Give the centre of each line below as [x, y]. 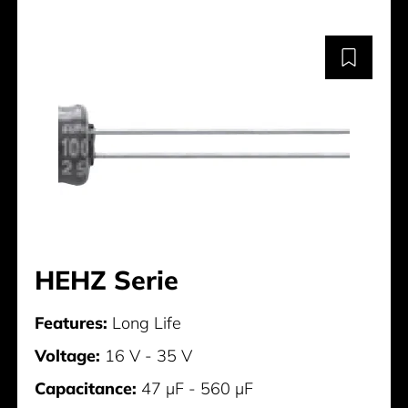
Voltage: [68, 356]
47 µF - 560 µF [195, 389]
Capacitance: [86, 389]
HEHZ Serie [107, 280]
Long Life [145, 323]
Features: [71, 323]
